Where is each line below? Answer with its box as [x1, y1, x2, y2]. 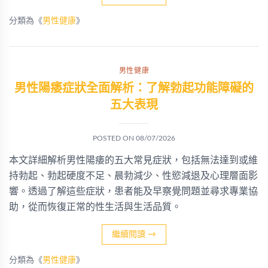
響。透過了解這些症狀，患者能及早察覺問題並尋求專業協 [9, 187, 258, 196]
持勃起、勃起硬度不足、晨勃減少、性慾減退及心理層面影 [9, 171, 258, 181]
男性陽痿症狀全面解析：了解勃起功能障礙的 [14, 83, 254, 95]
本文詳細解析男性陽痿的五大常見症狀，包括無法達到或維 [9, 156, 258, 165]
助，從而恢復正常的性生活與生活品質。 [9, 202, 181, 212]
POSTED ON [93, 135, 136, 142]
